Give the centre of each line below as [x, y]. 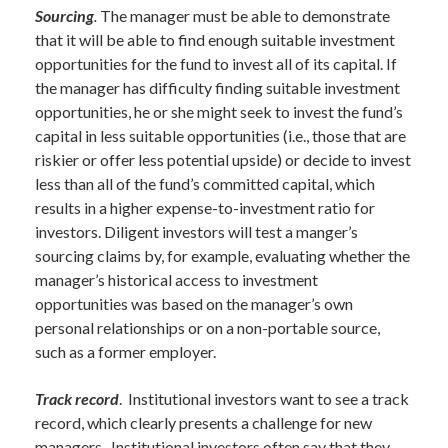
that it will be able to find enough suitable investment [215, 39]
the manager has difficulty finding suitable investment [217, 87]
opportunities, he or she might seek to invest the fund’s [219, 111]
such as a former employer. [125, 351]
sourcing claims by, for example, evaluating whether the [222, 255]
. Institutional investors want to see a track [264, 398]
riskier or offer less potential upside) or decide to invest [223, 159]
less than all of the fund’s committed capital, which [205, 183]
